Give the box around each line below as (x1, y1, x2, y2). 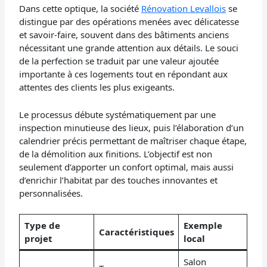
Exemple (183, 219, 222, 232)
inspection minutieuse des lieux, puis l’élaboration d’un (19, 122, 244, 134)
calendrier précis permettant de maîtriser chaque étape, (19, 135, 247, 147)
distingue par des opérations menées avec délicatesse (19, 15, 240, 28)
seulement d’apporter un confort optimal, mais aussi (19, 161, 234, 173)
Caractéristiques (98, 226, 174, 238)
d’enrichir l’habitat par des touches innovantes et (19, 174, 218, 187)
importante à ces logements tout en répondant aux (19, 68, 228, 80)
